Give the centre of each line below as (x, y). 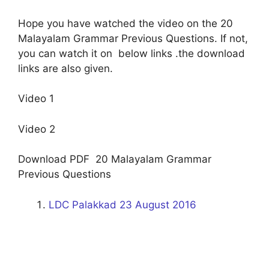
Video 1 (36, 98)
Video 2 (37, 129)
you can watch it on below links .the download (131, 53)
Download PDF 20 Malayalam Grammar (115, 159)
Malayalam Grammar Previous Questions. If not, (133, 38)
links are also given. (65, 68)
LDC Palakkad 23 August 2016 (122, 204)
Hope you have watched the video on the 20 (125, 23)
